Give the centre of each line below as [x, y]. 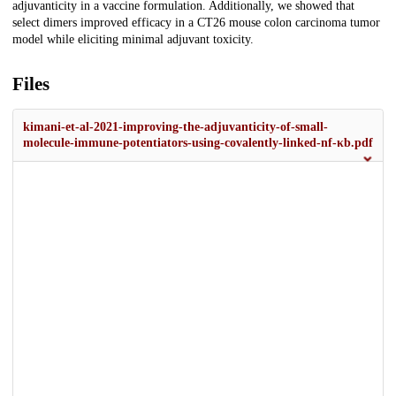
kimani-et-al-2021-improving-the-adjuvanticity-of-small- [175, 127]
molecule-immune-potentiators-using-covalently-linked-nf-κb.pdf [198, 143]
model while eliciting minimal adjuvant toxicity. [133, 40]
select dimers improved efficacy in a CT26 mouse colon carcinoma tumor [196, 23]
